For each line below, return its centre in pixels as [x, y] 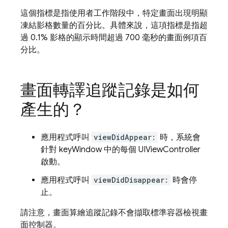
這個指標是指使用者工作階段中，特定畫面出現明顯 [114, 13]
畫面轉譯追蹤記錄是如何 [110, 90]
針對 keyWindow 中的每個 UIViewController [121, 150]
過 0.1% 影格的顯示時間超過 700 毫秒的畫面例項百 [114, 38]
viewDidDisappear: [131, 180]
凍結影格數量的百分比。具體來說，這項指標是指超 [114, 25]
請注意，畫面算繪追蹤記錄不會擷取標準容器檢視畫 [114, 213]
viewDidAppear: [125, 137]
